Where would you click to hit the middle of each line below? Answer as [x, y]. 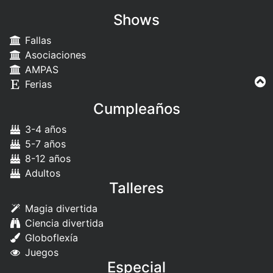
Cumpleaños [136, 109]
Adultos [41, 173]
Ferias [37, 84]
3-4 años [44, 129]
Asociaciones [54, 55]
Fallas [36, 41]
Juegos [40, 253]
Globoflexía [50, 238]
